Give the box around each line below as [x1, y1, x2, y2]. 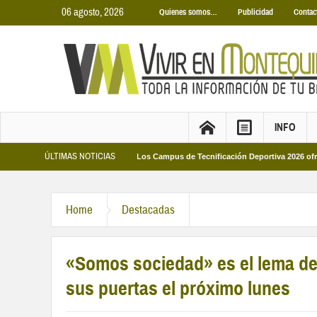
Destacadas [122, 202, 175, 217]
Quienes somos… [159, 7, 217, 17]
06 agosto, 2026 [62, 6, 124, 19]
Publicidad [238, 7, 273, 17]
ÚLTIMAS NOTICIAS [45, 151, 115, 162]
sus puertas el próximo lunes [66, 276, 290, 301]
